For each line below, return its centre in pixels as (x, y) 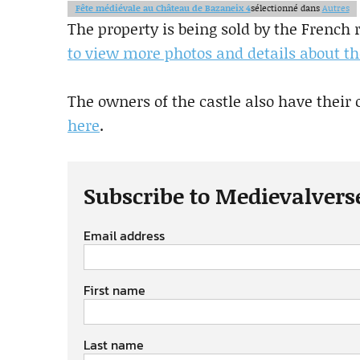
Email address (124, 236)
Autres (335, 8)
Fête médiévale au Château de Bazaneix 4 (163, 8)
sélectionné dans (286, 8)
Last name (114, 345)
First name (115, 290)
